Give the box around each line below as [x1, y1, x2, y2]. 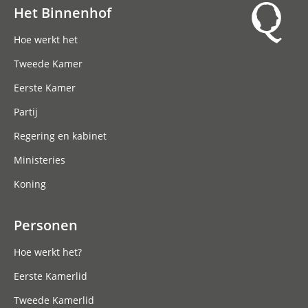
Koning [14, 177, 46, 190]
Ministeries [14, 153, 65, 166]
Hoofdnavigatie [14, 16, 116, 36]
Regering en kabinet [14, 129, 107, 142]
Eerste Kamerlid [14, 269, 87, 283]
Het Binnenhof [14, 2, 111, 22]
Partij [14, 104, 38, 118]
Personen [14, 215, 78, 235]
